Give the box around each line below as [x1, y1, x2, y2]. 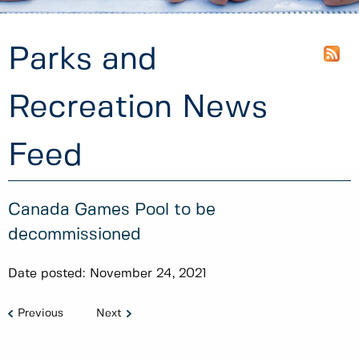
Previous [18, 308, 63, 320]
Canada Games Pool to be [8, 202, 216, 219]
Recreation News [8, 92, 268, 123]
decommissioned [8, 227, 141, 244]
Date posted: [8, 268, 85, 280]
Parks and [8, 44, 157, 75]
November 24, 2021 [90, 268, 208, 280]
